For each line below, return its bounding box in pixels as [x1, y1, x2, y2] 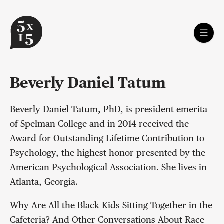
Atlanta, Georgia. [10, 178, 78, 187]
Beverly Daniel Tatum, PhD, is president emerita [10, 105, 207, 115]
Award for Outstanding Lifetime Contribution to [10, 134, 204, 144]
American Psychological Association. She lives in [10, 163, 207, 173]
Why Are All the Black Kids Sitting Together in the [10, 201, 212, 211]
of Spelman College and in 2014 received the [10, 120, 189, 129]
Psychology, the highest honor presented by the [10, 149, 205, 158]
